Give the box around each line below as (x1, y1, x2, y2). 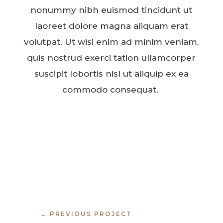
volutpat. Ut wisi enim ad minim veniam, (24, 37, 199, 47)
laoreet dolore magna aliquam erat (34, 21, 188, 31)
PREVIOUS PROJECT (49, 210, 132, 218)
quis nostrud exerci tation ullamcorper (27, 53, 196, 63)
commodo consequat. (62, 85, 161, 95)
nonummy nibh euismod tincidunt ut (30, 5, 193, 15)
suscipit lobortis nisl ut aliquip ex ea (34, 69, 189, 79)
